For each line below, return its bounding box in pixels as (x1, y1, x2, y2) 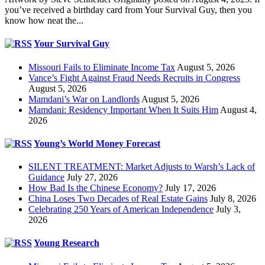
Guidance (28, 172, 64, 183)
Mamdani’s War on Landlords (28, 93, 140, 104)
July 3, (216, 204, 241, 215)
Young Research (34, 238, 99, 248)
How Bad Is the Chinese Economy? (28, 183, 163, 193)
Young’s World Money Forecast (34, 138, 160, 148)
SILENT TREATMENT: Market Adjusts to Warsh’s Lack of (28, 161, 255, 172)
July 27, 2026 (67, 172, 118, 183)
